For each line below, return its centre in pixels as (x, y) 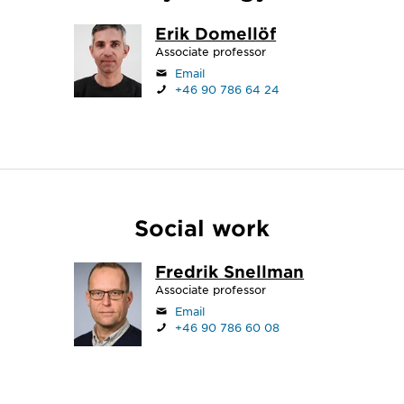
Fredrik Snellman (230, 271)
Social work (202, 228)
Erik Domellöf (216, 33)
